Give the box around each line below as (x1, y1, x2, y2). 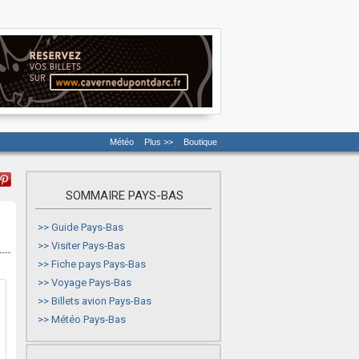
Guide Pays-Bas (51, 221, 123, 233)
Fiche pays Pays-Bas (51, 258, 146, 270)
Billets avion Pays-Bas (51, 295, 151, 307)
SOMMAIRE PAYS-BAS (65, 188, 184, 203)
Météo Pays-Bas (51, 313, 126, 325)
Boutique (184, 137, 217, 147)
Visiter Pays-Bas (51, 240, 125, 252)
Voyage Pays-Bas (51, 276, 131, 288)
